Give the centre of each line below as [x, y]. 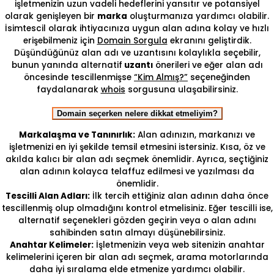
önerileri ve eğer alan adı [208, 65]
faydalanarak [68, 90]
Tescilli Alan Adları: [48, 196]
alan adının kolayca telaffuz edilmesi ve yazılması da [137, 171]
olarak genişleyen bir [51, 17]
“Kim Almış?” [161, 78]
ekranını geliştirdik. [209, 41]
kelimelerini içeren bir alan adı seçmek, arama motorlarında [137, 257]
